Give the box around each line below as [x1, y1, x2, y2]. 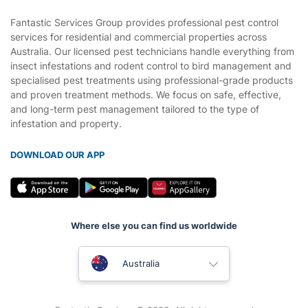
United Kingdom [122, 251, 191, 263]
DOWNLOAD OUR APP [10, 148, 104, 160]
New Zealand [122, 287, 179, 298]
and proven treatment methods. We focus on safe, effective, [10, 88, 281, 100]
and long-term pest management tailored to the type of [10, 102, 259, 115]
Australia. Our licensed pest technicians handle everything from [10, 45, 294, 57]
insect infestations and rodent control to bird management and [10, 59, 291, 71]
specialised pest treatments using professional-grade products [10, 74, 293, 86]
